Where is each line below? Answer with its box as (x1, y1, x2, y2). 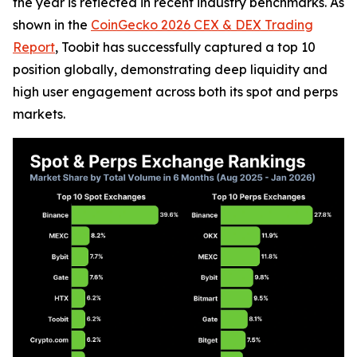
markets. (13, 106, 65, 122)
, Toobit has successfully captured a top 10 (55, 39, 316, 55)
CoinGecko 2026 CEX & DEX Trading (91, 17, 313, 33)
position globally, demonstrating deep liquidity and (13, 61, 328, 77)
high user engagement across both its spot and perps (13, 84, 338, 100)
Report (13, 39, 55, 55)
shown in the (13, 17, 91, 33)
